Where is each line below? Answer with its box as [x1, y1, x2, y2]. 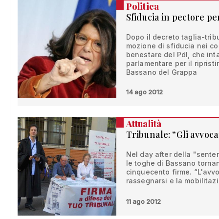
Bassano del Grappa [126, 67, 197, 76]
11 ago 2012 [126, 197, 161, 205]
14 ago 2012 [126, 88, 163, 96]
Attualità [126, 117, 162, 130]
